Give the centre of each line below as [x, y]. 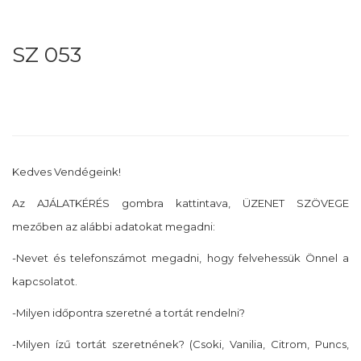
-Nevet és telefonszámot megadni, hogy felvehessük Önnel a [180, 258]
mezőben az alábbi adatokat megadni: [114, 227]
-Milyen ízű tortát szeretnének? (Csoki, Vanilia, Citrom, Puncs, [180, 344]
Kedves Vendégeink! [66, 172]
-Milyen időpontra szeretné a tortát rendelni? [129, 313]
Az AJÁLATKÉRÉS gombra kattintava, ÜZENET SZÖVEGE [180, 203]
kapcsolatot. [45, 282]
